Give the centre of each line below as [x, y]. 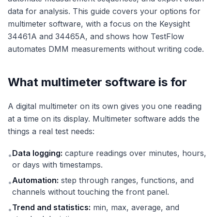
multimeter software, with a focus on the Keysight [99, 24]
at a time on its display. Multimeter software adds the [104, 119]
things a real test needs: [51, 132]
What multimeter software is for [97, 82]
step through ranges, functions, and [126, 180]
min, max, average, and [135, 208]
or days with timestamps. [57, 165]
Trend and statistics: [51, 208]
